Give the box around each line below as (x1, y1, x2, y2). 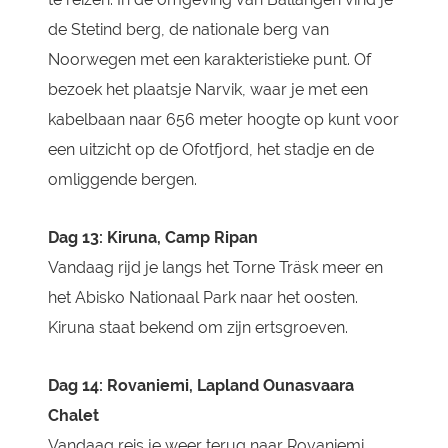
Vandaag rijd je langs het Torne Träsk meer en (47, 258, 383, 277)
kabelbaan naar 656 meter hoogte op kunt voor (47, 110, 399, 129)
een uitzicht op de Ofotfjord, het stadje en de (47, 140, 374, 159)
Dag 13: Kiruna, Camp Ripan (47, 228, 258, 247)
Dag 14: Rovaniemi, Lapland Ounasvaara (47, 376, 354, 395)
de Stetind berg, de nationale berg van (47, 20, 329, 39)
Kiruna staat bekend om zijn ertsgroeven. (47, 318, 348, 337)
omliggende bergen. (47, 170, 197, 189)
